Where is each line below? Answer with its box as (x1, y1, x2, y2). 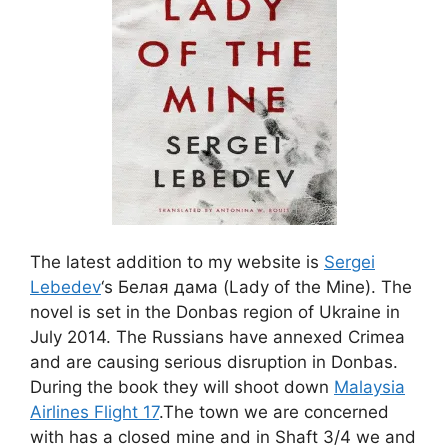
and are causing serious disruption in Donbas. (30, 351, 398, 372)
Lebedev (30, 276, 101, 297)
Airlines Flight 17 (30, 401, 159, 422)
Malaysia (334, 376, 405, 397)
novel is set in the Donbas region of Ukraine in (30, 301, 400, 322)
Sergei (324, 251, 375, 272)
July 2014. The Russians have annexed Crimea (30, 326, 405, 347)
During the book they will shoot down (30, 376, 334, 397)
